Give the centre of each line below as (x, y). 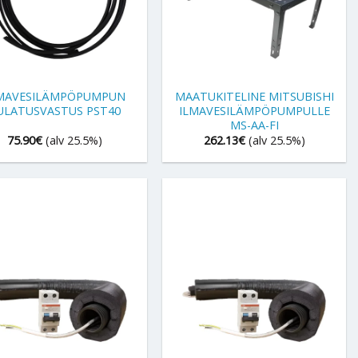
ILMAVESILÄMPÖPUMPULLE (254, 110)
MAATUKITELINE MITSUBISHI (254, 96)
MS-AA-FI (254, 125)
